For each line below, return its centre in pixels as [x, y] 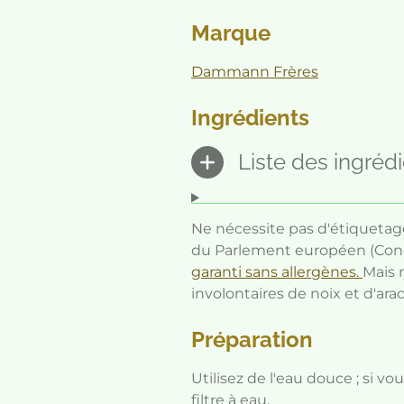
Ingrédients [250, 118]
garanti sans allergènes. [277, 271]
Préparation [252, 339]
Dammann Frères [255, 72]
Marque [231, 33]
